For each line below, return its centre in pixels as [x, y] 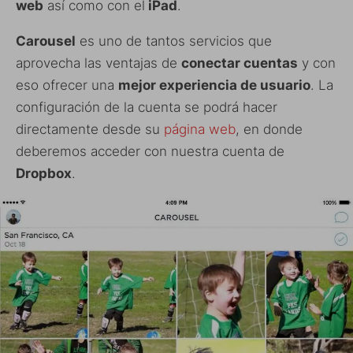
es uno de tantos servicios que [174, 41]
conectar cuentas [240, 63]
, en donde [269, 129]
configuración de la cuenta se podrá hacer [147, 107]
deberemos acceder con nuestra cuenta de [150, 151]
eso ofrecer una [67, 85]
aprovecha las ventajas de [98, 63]
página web [200, 129]
